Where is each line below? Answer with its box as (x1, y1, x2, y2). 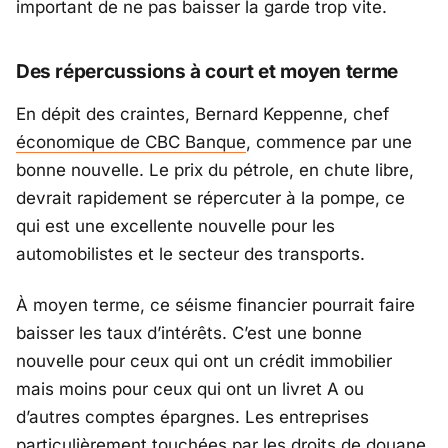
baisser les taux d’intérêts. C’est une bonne (16, 322, 362, 343)
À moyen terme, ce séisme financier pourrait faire (16, 294, 415, 315)
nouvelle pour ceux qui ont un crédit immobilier (16, 350, 392, 371)
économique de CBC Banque (16, 132, 246, 153)
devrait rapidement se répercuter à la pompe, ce (16, 188, 405, 209)
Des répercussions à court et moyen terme (16, 59, 398, 83)
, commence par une (246, 132, 412, 153)
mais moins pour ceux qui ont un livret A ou (16, 378, 364, 399)
